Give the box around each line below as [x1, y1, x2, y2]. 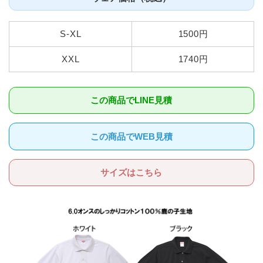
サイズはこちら [100, 167, 163, 177]
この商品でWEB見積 [90, 131, 173, 141]
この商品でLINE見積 [90, 95, 173, 106]
